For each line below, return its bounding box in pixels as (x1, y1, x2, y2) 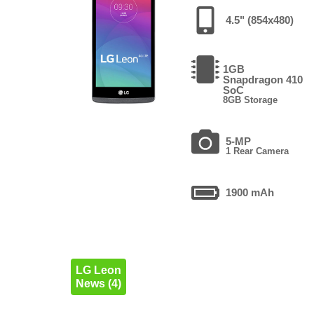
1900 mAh (226, 186, 275, 198)
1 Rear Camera (226, 145, 289, 156)
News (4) (75, 277, 121, 289)
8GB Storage (223, 94, 278, 105)
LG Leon (75, 264, 121, 276)
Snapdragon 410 (223, 73, 303, 86)
